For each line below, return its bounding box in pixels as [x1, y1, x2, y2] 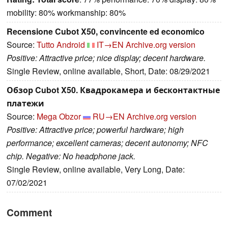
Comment [7, 205, 52, 220]
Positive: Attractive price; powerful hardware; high [7, 124, 184, 136]
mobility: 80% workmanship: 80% [7, 7, 126, 19]
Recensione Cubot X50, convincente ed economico [7, 25, 205, 38]
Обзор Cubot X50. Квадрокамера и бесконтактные [7, 84, 220, 96]
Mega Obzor [37, 110, 81, 123]
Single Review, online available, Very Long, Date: [7, 163, 185, 176]
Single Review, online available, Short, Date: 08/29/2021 [7, 65, 210, 77]
